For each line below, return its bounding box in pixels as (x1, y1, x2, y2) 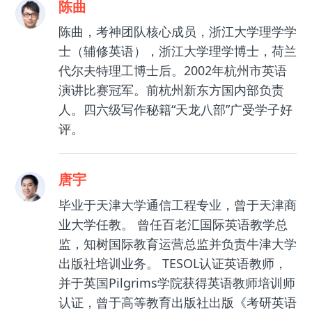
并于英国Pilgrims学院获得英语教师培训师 (58, 274, 295, 291)
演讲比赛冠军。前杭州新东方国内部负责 (58, 81, 284, 99)
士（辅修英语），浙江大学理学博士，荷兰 (58, 42, 297, 60)
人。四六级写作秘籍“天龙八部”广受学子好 (58, 101, 292, 118)
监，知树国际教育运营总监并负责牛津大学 (58, 235, 297, 252)
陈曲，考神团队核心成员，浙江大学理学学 (58, 23, 297, 40)
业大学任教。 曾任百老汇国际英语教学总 (58, 215, 288, 233)
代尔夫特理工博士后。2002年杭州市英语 (58, 62, 287, 79)
